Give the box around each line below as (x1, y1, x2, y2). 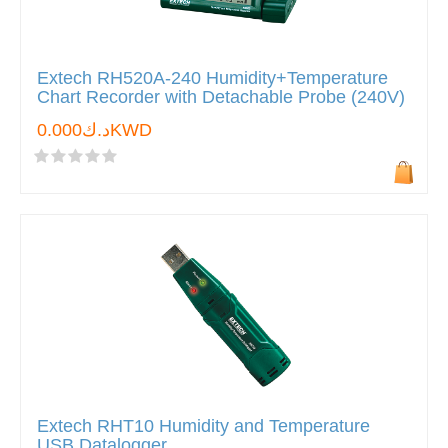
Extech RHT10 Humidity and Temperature (37, 416, 370, 436)
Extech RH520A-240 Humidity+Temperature (37, 68, 388, 88)
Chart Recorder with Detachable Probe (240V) (37, 87, 405, 107)
